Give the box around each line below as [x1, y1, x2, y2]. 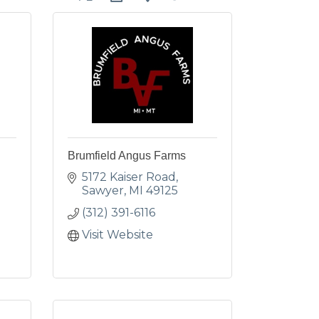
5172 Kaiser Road [81, 170, 176, 184]
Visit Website [81, 228, 153, 241]
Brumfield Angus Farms [67, 150, 186, 162]
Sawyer [81, 184, 124, 197]
